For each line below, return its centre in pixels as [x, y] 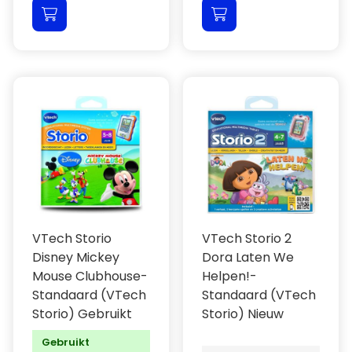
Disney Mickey [76, 257]
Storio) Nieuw [243, 314]
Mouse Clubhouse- [90, 276]
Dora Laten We [248, 257]
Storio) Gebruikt [82, 314]
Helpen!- [229, 276]
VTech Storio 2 [247, 238]
